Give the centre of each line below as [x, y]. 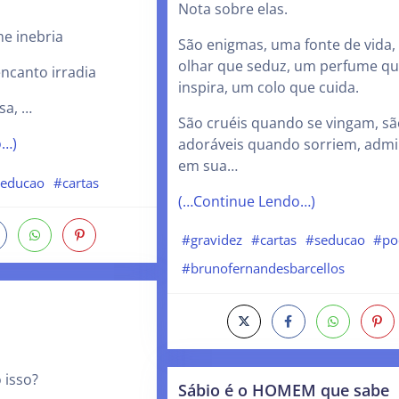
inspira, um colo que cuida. [268, 87]
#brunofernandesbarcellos [264, 268]
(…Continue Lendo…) [246, 201]
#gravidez [212, 240]
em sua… [208, 165]
